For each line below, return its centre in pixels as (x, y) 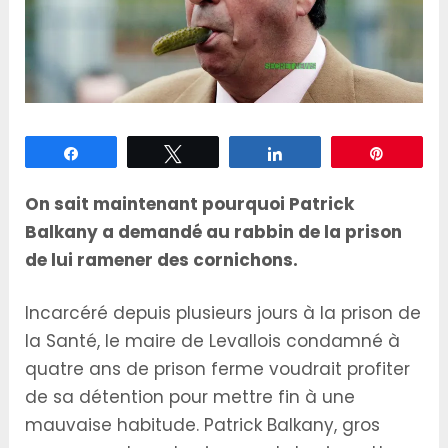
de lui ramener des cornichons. (162, 259)
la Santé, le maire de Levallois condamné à (213, 341)
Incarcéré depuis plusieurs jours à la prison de (223, 313)
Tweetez (219, 152)
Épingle (419, 152)
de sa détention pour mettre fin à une (190, 397)
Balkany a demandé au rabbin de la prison (214, 231)
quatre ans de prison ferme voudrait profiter (218, 369)
